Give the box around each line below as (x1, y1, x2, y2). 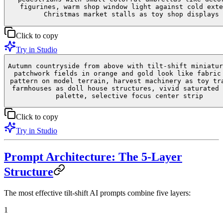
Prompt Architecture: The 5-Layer (4, 150, 182, 164)
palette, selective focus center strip (56, 92, 203, 100)
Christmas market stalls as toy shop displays (44, 10, 219, 18)
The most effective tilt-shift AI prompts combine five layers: (4, 189, 191, 198)
